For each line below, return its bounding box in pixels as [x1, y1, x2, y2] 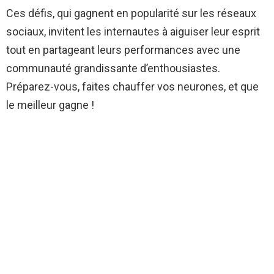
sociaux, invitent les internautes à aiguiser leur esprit [6, 25, 260, 39]
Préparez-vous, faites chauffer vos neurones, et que [6, 80, 259, 94]
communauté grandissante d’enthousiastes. [6, 62, 220, 75]
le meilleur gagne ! [6, 98, 94, 112]
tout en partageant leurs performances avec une [6, 43, 240, 57]
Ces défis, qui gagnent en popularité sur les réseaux [6, 7, 256, 20]
